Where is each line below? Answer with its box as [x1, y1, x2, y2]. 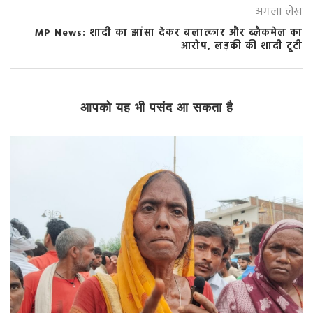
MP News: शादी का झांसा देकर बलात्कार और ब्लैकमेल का [35, 25, 303, 42]
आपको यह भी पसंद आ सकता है [80, 101, 233, 115]
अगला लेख [255, 3, 303, 22]
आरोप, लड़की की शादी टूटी [181, 38, 303, 55]
